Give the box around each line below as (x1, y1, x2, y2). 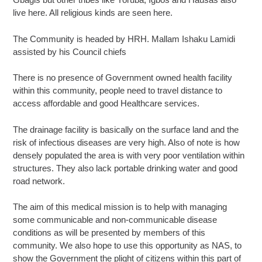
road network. (13, 175, 65, 186)
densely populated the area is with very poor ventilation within (13, 150, 245, 160)
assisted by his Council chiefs (13, 46, 127, 57)
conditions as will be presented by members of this (13, 227, 206, 237)
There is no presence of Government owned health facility (13, 73, 233, 82)
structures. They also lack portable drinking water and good (13, 163, 238, 173)
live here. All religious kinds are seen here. (13, 8, 173, 18)
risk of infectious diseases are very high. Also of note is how (13, 137, 240, 147)
